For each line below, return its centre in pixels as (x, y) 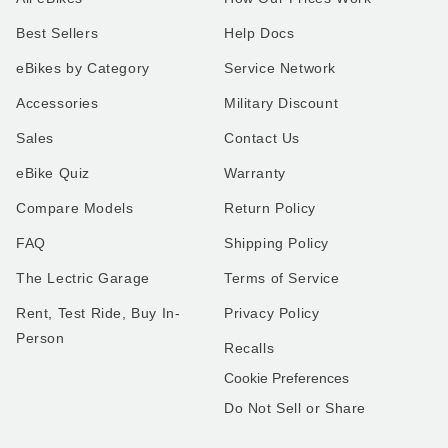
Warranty (255, 173)
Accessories (57, 103)
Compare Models (75, 208)
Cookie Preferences (286, 378)
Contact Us (262, 138)
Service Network (280, 68)
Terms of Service (282, 278)
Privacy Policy (272, 313)
